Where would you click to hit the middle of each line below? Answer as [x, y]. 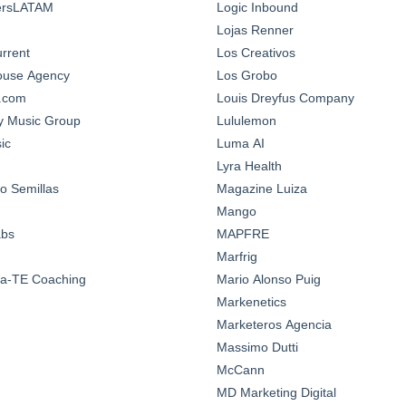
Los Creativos [256, 52]
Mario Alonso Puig [269, 279]
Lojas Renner [255, 29]
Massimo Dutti [257, 347]
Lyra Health [249, 165]
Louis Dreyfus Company [285, 97]
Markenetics [251, 301]
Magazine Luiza [262, 188]
